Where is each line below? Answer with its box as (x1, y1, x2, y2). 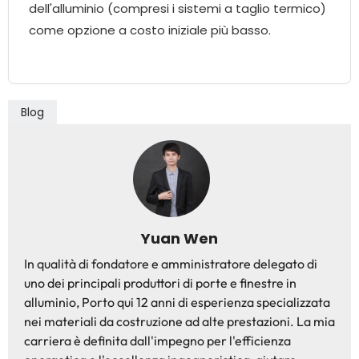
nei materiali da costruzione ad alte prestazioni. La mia (24, 313, 335, 330)
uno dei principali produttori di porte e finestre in (24, 275, 296, 292)
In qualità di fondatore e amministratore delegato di (24, 256, 317, 272)
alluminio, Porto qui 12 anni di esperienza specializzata (24, 294, 330, 311)
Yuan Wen (141, 228, 218, 249)
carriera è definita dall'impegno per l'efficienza (24, 333, 291, 349)
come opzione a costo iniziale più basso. (29, 22, 271, 39)
